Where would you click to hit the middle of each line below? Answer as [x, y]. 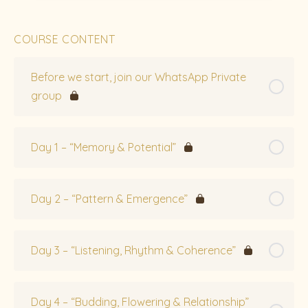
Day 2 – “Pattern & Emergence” [109, 198]
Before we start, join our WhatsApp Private [139, 77]
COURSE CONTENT [65, 39]
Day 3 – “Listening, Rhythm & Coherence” [133, 250]
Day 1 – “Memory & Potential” [103, 147]
